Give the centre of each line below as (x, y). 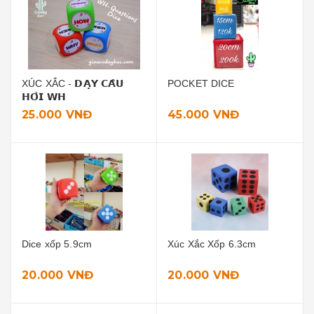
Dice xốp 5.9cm (57, 244)
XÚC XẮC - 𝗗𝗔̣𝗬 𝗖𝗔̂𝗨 (45, 83)
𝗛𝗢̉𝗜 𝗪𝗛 (44, 97)
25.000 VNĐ (57, 115)
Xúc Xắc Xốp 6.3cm (212, 244)
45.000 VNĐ (204, 115)
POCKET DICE (201, 83)
